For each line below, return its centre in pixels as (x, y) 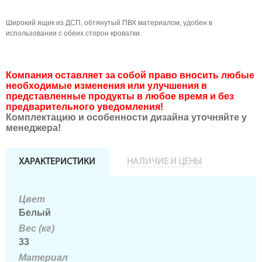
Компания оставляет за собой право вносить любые (130, 75)
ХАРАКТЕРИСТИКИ (57, 162)
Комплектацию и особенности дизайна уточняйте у (126, 117)
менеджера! (33, 128)
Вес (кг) (37, 228)
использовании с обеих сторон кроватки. (74, 33)
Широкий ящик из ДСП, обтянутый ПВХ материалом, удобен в (109, 23)
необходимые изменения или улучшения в (106, 86)
